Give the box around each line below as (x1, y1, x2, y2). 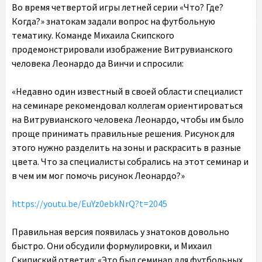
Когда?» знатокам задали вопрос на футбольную (12, 15, 215, 27)
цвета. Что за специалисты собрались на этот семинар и (12, 156, 249, 167)
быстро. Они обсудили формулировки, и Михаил (12, 240, 212, 251)
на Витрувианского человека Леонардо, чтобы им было (12, 113, 244, 125)
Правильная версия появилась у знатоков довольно (12, 226, 229, 237)
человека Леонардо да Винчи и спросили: (12, 57, 184, 69)
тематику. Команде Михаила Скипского (12, 29, 174, 41)
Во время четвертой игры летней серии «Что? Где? (12, 1, 223, 13)
